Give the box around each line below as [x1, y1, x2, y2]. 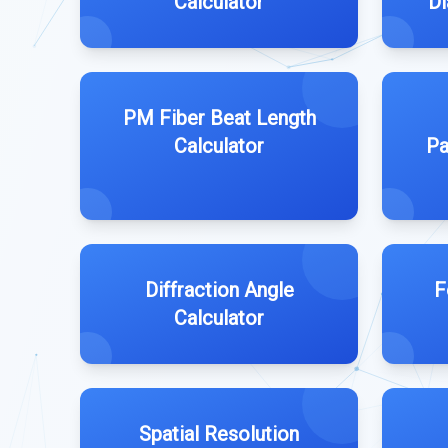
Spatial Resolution [139, 422, 299, 446]
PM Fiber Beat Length [122, 106, 316, 130]
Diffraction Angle [144, 278, 294, 302]
